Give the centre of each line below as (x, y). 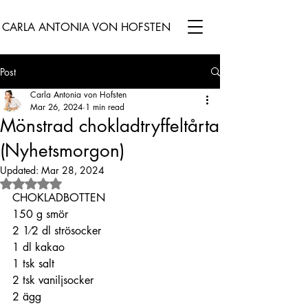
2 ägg (27, 297)
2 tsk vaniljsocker (53, 280)
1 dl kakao (38, 247)
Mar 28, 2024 (73, 170)
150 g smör (40, 214)
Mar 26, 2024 (56, 107)
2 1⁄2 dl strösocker (57, 231)
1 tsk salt (33, 264)
